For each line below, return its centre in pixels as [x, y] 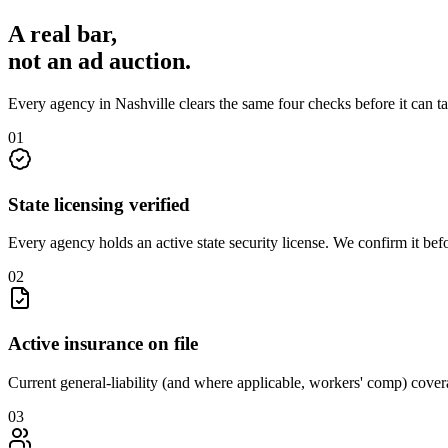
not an [43, 60]
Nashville [145, 103]
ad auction [131, 60]
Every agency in [61, 103]
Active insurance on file [103, 344]
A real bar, [62, 33]
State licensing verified [99, 204]
